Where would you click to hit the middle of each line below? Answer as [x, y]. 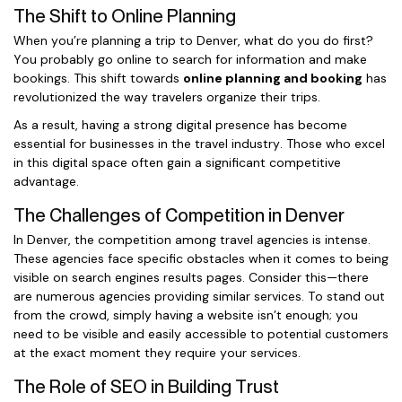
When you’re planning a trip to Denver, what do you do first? [193, 40]
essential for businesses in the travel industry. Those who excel [199, 144]
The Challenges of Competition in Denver [179, 215]
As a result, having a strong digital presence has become [180, 125]
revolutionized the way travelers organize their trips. [167, 97]
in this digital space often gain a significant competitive [177, 162]
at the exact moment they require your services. [157, 353]
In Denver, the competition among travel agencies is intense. [192, 240]
